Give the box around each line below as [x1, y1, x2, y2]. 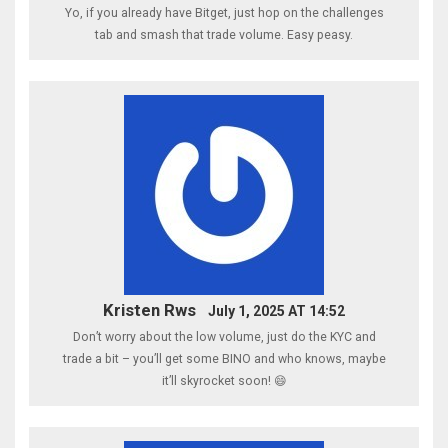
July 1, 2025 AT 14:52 [207, 302, 345, 319]
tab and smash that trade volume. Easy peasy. [95, 27, 353, 42]
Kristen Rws [103, 299, 197, 320]
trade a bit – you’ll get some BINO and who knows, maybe [62, 351, 386, 366]
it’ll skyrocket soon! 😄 [161, 373, 287, 388]
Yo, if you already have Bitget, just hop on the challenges [64, 5, 384, 20]
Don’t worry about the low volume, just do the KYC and [72, 329, 376, 344]
